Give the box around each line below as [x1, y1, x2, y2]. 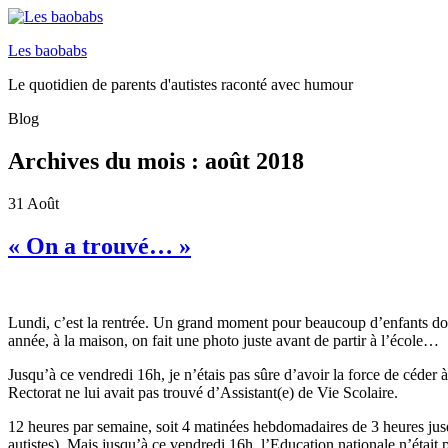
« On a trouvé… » [8, 232, 191, 259]
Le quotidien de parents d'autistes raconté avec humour [8, 76, 353, 93]
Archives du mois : [8, 147, 205, 174]
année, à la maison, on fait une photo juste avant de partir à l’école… [8, 331, 439, 349]
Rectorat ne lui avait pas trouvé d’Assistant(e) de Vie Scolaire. [8, 383, 398, 401]
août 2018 [205, 147, 304, 174]
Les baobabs [8, 42, 87, 59]
